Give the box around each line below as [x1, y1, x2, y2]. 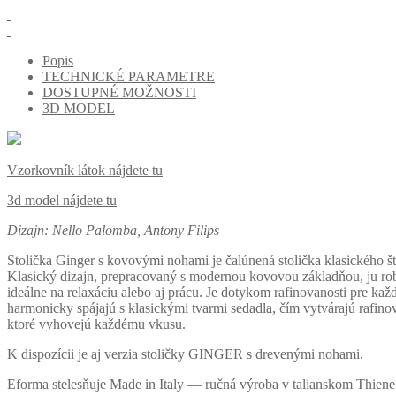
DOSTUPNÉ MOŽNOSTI [42, 84, 196, 100]
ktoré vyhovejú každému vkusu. [7, 316, 186, 331]
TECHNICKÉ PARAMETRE [42, 68, 215, 84]
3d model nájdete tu [7, 192, 117, 208]
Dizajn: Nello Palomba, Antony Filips [7, 222, 219, 238]
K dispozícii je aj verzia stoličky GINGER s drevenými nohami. [7, 346, 363, 362]
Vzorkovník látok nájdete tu [7, 162, 163, 178]
